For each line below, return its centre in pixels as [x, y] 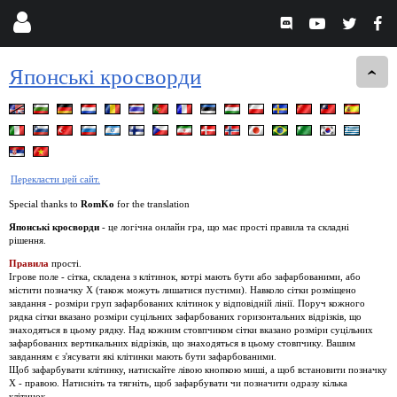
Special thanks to [45, 203]
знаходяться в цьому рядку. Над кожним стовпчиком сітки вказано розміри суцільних [191, 329]
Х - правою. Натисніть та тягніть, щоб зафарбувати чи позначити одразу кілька [178, 382]
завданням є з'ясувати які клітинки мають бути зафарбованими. [143, 356]
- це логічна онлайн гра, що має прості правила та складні [224, 226]
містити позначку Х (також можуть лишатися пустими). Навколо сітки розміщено [183, 289]
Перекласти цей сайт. [55, 179]
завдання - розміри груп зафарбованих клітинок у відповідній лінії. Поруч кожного [187, 303]
